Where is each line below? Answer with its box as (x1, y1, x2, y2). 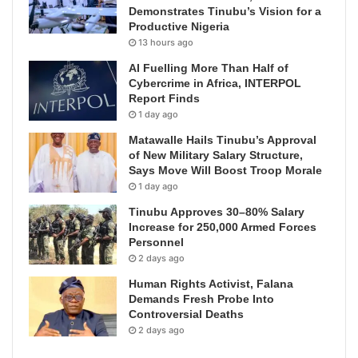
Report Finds (129, 92, 200, 105)
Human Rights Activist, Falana (129, 277, 293, 291)
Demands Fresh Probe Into (129, 292, 274, 306)
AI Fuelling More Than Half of (129, 62, 288, 75)
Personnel (129, 236, 184, 249)
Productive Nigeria (129, 20, 229, 34)
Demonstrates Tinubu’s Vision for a (129, 5, 321, 18)
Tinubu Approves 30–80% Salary (129, 205, 304, 219)
